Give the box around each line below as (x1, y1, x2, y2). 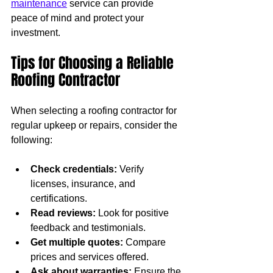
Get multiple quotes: (30, 236, 123, 247)
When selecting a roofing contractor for (11, 105, 179, 116)
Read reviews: (30, 207, 96, 218)
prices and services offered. (30, 251, 149, 262)
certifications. (30, 193, 87, 204)
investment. (11, 27, 60, 38)
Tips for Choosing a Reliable (11, 52, 177, 74)
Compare (123, 236, 168, 247)
